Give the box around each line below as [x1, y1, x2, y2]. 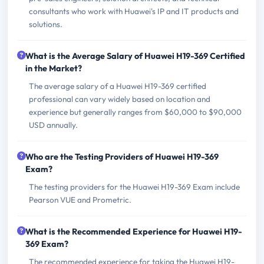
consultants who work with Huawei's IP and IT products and [29, 5, 239, 16]
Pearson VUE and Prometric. [29, 194, 131, 205]
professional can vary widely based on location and [29, 93, 210, 104]
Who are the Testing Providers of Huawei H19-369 [25, 151, 219, 162]
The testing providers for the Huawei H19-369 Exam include [29, 181, 240, 192]
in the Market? [25, 62, 82, 74]
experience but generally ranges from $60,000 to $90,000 [29, 106, 242, 117]
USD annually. [29, 119, 78, 130]
